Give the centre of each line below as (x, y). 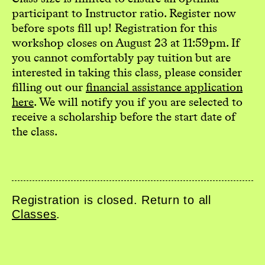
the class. (35, 131)
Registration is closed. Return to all (112, 200)
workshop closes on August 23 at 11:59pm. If (126, 42)
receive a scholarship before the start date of (124, 116)
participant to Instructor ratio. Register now (124, 13)
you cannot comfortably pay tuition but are (121, 57)
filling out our (49, 87)
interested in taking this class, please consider (127, 72)
